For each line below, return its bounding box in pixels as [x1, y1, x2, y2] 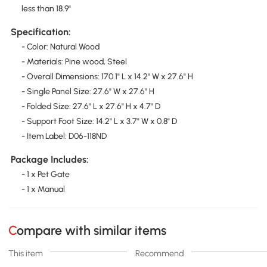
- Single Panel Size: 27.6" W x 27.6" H [21, 86, 154, 97]
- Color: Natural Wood [21, 42, 100, 52]
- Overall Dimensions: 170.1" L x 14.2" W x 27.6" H [21, 72, 193, 82]
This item [8, 247, 44, 259]
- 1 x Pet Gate [21, 169, 70, 180]
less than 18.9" [21, 3, 71, 14]
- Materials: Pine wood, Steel [21, 57, 127, 67]
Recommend [135, 247, 184, 259]
